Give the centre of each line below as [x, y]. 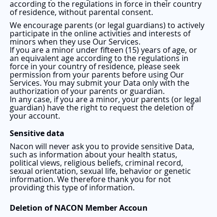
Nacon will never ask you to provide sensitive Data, [102, 146]
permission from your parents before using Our [97, 75]
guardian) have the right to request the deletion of [101, 108]
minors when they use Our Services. [75, 42]
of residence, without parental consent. [81, 12]
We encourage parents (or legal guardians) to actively [107, 25]
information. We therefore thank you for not [90, 179]
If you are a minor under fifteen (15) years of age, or [103, 50]
